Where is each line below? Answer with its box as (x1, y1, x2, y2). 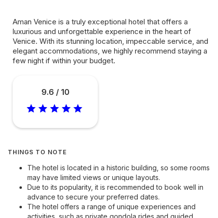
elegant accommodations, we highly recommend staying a (13, 46, 207, 55)
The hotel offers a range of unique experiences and (27, 202, 196, 211)
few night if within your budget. (13, 56, 115, 65)
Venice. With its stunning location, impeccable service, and (13, 36, 208, 46)
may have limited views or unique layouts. (27, 173, 160, 182)
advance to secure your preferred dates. (27, 193, 160, 201)
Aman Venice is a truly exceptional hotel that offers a (13, 17, 188, 26)
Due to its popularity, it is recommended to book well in (27, 183, 203, 191)
